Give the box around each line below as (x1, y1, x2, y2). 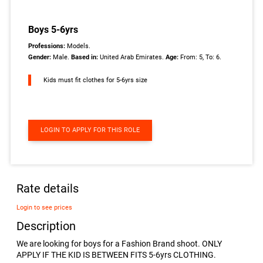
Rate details (16, 182, 79, 196)
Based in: (71, 53, 100, 61)
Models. (65, 42, 91, 50)
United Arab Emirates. (100, 53, 166, 61)
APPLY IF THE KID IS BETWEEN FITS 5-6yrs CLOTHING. (16, 250, 217, 260)
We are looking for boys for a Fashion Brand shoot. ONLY (16, 239, 222, 249)
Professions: (28, 42, 66, 50)
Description (16, 220, 76, 234)
